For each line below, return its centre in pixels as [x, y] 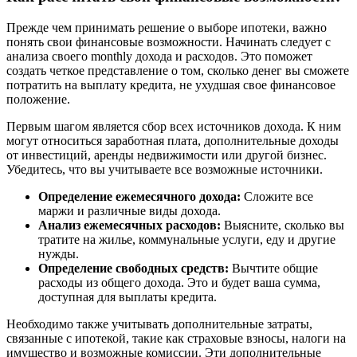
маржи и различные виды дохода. [129, 211]
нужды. [59, 254]
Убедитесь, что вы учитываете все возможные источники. [165, 170]
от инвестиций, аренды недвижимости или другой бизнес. [167, 155]
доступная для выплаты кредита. [127, 297]
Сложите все [277, 197]
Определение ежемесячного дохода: [139, 197]
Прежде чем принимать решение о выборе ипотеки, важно [167, 28]
